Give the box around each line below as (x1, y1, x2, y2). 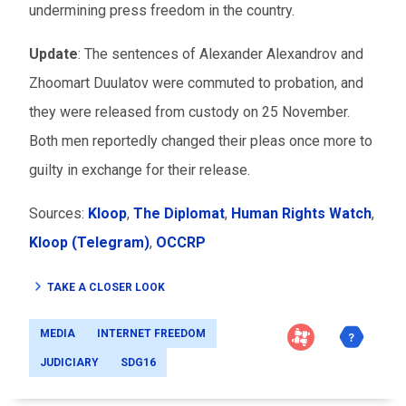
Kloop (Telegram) (29, 234, 150, 252)
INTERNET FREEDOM (97, 327, 206, 341)
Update (29, 45, 78, 63)
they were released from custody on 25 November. (29, 103, 350, 121)
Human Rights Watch (231, 205, 372, 223)
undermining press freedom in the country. (29, 2, 295, 20)
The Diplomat (133, 205, 225, 223)
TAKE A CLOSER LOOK (47, 281, 165, 295)
